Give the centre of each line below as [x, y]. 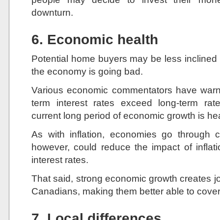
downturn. [52, 12]
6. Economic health [95, 40]
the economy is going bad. [87, 71]
